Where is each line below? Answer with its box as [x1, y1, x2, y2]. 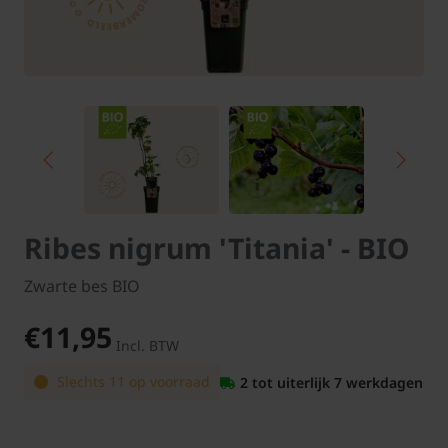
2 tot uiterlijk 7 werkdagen [240, 372, 423, 392]
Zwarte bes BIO [24, 275, 140, 298]
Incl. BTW [116, 336, 179, 356]
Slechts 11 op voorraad [53, 372, 210, 392]
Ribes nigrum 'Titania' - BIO [24, 229, 409, 268]
